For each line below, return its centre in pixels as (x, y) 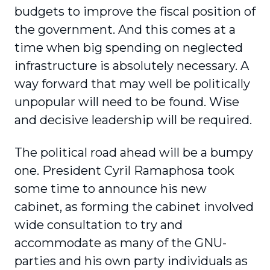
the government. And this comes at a (125, 30)
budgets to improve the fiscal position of (135, 11)
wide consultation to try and (99, 225)
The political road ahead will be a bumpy (134, 152)
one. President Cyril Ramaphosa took (124, 171)
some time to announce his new (111, 189)
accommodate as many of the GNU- (121, 243)
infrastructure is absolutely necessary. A (132, 66)
